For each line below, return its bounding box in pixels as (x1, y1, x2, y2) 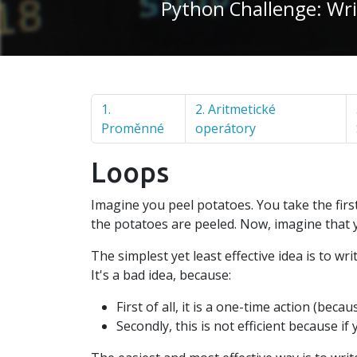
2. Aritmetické (194, 100, 276, 119)
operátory (194, 120, 256, 138)
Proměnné (101, 120, 164, 138)
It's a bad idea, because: (91, 266, 231, 284)
